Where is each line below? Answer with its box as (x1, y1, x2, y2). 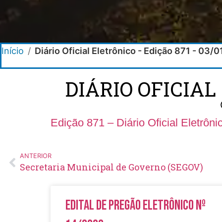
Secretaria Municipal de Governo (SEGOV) (20, 161, 203, 173)
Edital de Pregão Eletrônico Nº (65, 197, 206, 214)
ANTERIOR (20, 152, 52, 160)
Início (1, 45, 24, 56)
